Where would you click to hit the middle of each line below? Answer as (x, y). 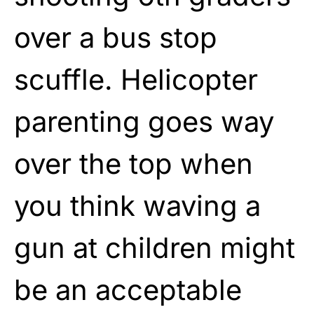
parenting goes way (144, 121)
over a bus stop (116, 37)
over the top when (134, 163)
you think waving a (137, 205)
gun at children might (155, 247)
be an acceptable (128, 289)
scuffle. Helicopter (136, 79)
